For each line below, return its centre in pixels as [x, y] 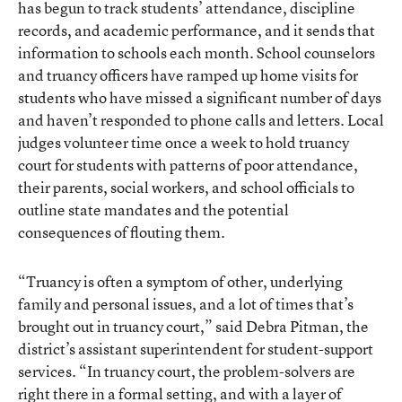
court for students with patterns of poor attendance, [188, 164]
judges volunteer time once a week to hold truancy [184, 142]
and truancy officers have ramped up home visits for [188, 74]
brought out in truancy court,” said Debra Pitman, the [193, 326]
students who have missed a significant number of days [200, 97]
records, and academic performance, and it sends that [197, 30]
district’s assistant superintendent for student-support [196, 348]
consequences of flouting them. [122, 232]
